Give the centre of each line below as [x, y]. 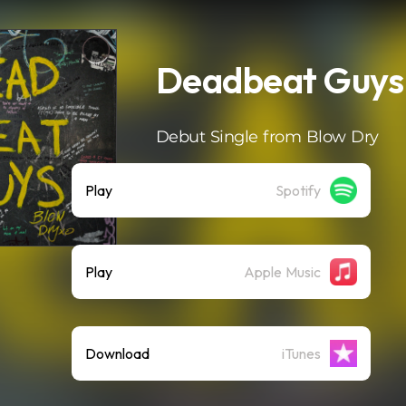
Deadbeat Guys [279, 80]
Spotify [298, 190]
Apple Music [282, 272]
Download [117, 353]
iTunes [301, 353]
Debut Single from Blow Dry [267, 137]
